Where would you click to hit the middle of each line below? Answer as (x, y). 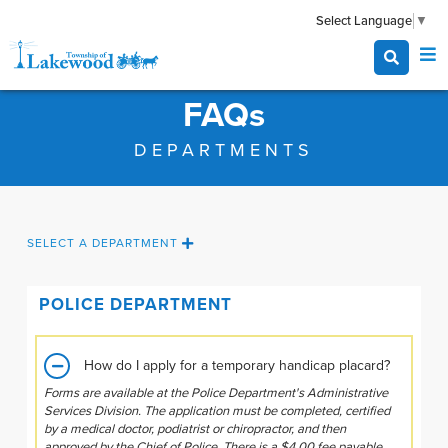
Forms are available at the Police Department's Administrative (216, 392)
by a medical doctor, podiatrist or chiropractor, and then (195, 428)
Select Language (363, 21)
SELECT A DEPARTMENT (104, 243)
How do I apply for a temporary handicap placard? (237, 365)
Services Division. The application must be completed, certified (217, 410)
